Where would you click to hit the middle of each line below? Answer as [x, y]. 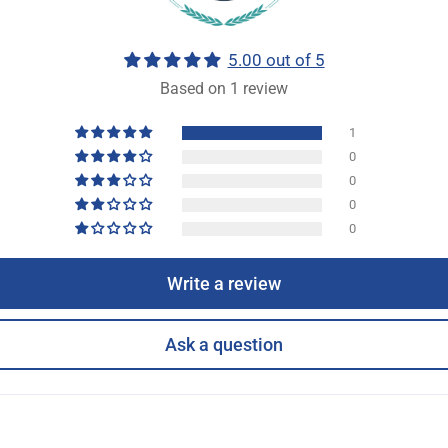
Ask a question [224, 345]
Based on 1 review [224, 88]
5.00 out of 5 [276, 60]
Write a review [224, 283]
